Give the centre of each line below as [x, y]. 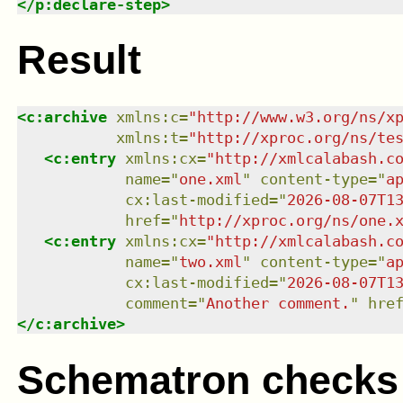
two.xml [210, 262]
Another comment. [278, 304]
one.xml [210, 179]
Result [79, 60]
